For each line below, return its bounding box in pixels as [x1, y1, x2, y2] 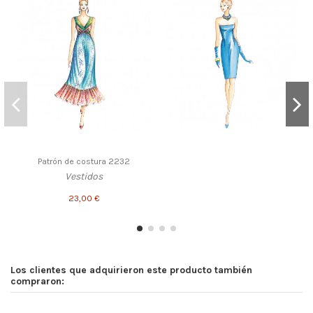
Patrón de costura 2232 [38, 156, 130, 166]
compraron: [10, 275, 64, 287]
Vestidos [65, 170, 103, 183]
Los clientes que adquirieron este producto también [10, 263, 252, 276]
